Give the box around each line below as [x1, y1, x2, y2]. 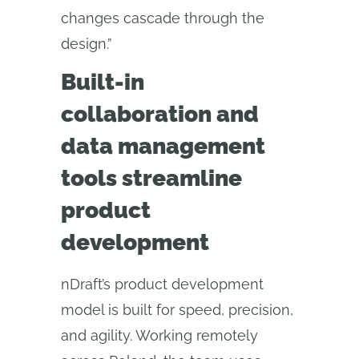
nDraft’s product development [61, 276, 264, 292]
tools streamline [61, 165, 242, 192]
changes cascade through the [61, 10, 264, 26]
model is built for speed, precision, [61, 301, 293, 318]
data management [61, 133, 265, 159]
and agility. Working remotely [61, 327, 258, 344]
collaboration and [61, 101, 259, 127]
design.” [61, 35, 112, 52]
